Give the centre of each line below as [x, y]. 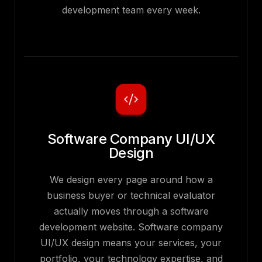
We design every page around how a [131, 180]
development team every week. [131, 10]
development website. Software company [131, 227]
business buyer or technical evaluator [131, 196]
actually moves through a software [131, 211]
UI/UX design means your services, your [131, 243]
